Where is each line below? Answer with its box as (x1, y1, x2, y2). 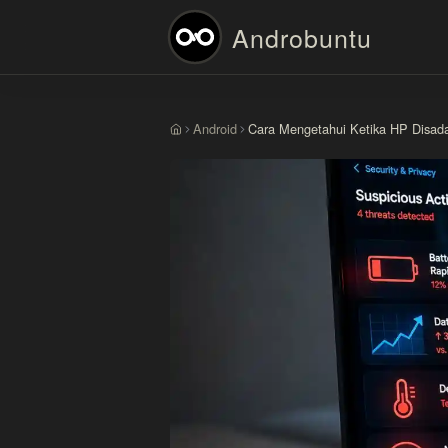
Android (193, 119, 237, 138)
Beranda (169, 127, 217, 147)
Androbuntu (232, 19, 372, 55)
